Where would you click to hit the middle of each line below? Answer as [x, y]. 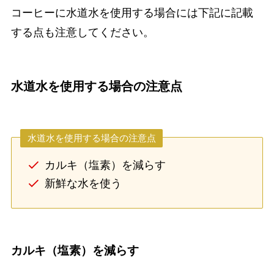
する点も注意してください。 [82, 32]
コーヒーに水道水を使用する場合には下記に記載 [132, 13]
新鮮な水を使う [83, 183]
